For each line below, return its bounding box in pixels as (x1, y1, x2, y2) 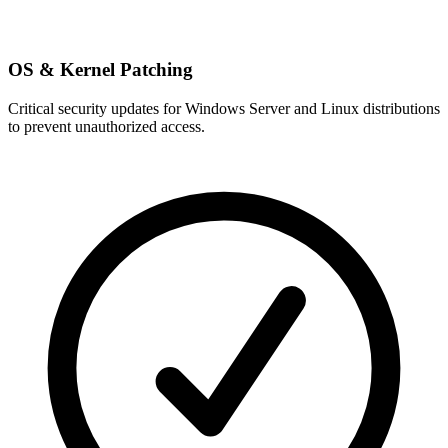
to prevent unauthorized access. (8, 117, 205, 135)
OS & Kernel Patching (8, 59, 193, 81)
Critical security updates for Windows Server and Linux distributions (8, 99, 440, 117)
